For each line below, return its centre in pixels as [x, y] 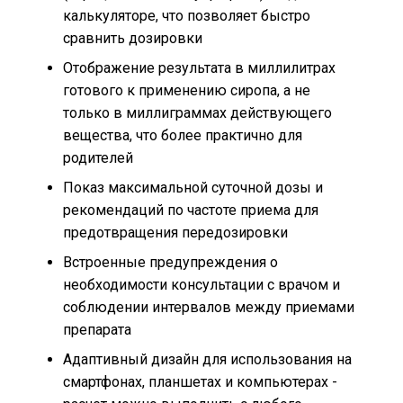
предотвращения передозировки [175, 232]
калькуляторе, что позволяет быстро [187, 15]
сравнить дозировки [133, 38]
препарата [97, 329]
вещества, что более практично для [183, 135]
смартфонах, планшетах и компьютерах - [200, 381]
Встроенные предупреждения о [170, 262]
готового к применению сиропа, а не [187, 90]
